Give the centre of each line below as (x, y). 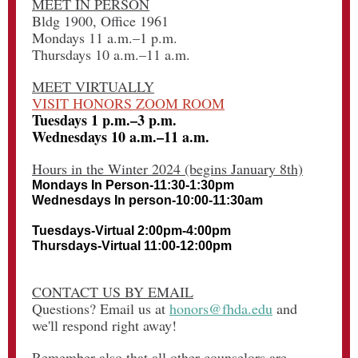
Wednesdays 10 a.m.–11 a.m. (121, 137)
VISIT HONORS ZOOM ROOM (128, 103)
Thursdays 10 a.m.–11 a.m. (111, 54)
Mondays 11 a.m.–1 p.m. (105, 38)
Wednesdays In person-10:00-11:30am (147, 200)
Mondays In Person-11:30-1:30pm (133, 185)
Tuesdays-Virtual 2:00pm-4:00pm (131, 231)
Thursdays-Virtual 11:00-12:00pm (132, 246)
